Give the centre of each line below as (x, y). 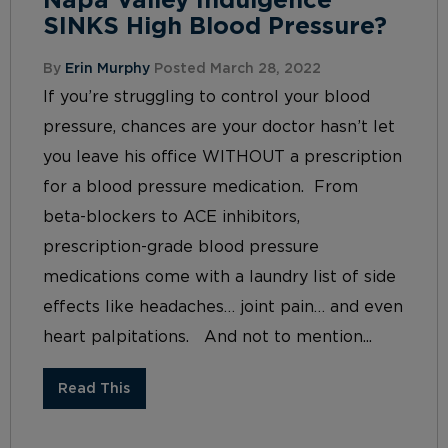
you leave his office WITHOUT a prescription (222, 157)
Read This (94, 388)
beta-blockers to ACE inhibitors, (171, 217)
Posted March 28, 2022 (235, 69)
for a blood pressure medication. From (200, 187)
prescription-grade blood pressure (181, 247)
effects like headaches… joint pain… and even (223, 307)
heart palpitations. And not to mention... (207, 337)
